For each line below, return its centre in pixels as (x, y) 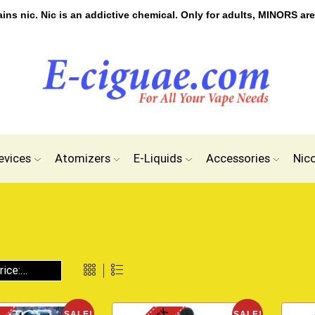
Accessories (238, 158)
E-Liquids (158, 158)
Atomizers (82, 158)
